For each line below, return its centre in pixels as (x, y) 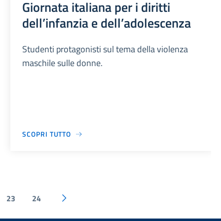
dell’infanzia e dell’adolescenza (107, 23)
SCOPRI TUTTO (47, 134)
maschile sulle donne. (63, 63)
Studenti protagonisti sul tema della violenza (105, 49)
